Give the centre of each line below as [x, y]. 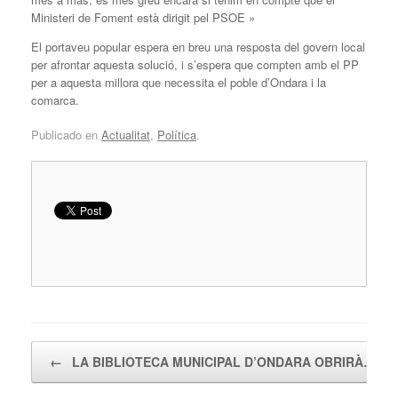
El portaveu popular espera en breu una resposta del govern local [198, 46]
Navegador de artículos [91, 350]
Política [177, 135]
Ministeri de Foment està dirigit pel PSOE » [143, 17]
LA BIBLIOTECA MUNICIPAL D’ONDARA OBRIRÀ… [222, 362]
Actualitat [126, 135]
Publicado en [66, 135]
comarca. [55, 99]
